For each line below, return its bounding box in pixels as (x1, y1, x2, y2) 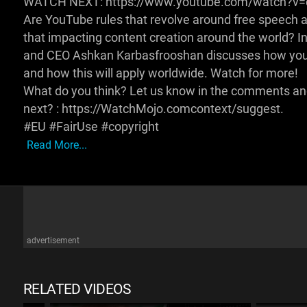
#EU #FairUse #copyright (23, 120, 159, 134)
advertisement (26, 236, 79, 245)
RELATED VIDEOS (23, 281, 131, 297)
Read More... (26, 138, 87, 151)
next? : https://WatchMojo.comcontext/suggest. (23, 102, 284, 116)
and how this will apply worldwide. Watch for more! (23, 66, 298, 80)
